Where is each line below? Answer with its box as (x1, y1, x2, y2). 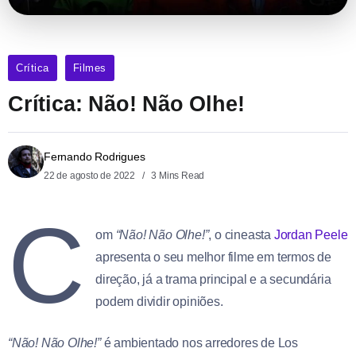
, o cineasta (208, 228, 274, 242)
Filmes (72, 62, 106, 75)
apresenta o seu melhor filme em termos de (95, 250, 332, 265)
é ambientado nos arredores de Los (100, 336, 299, 350)
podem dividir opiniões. (95, 295, 223, 309)
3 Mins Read (149, 170, 205, 182)
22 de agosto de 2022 (44, 170, 137, 182)
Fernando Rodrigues (44, 150, 145, 164)
